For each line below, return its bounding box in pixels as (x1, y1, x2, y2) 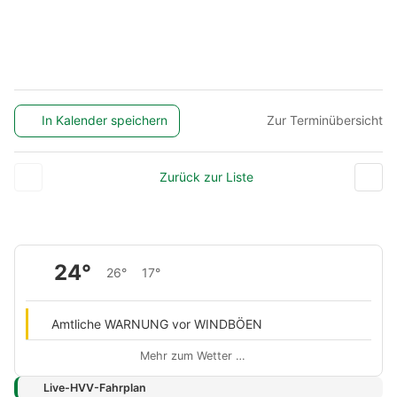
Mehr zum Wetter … (140, 348, 245, 362)
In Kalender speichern (42, 113, 168, 128)
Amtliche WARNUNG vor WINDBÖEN (51, 315, 262, 331)
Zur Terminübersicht (267, 113, 383, 128)
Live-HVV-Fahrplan (43, 380, 146, 394)
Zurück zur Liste (159, 168, 253, 184)
